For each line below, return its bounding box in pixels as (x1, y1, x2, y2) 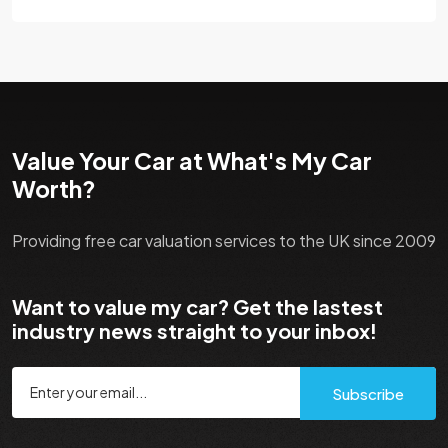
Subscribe (332, 383, 404, 403)
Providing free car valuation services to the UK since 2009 (12, 229, 436, 251)
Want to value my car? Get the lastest (12, 293, 383, 319)
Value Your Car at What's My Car (12, 145, 372, 175)
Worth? (12, 173, 96, 203)
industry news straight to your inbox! (12, 317, 377, 343)
